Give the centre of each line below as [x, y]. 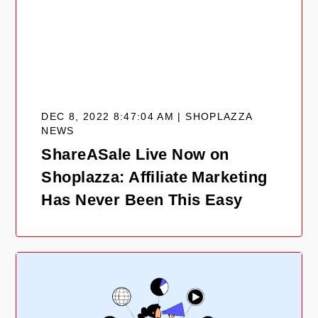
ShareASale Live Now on [135, 154]
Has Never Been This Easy [142, 199]
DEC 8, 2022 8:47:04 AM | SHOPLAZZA [147, 116]
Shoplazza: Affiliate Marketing [154, 177]
